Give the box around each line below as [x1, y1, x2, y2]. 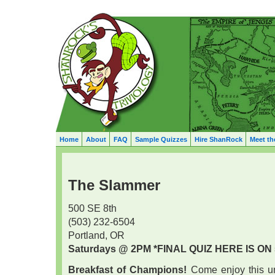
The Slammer [68, 177, 160, 193]
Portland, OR [68, 230, 125, 241]
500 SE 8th [68, 203, 117, 214]
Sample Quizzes [134, 135, 187, 143]
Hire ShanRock [194, 135, 242, 143]
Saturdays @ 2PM [68, 243, 151, 254]
